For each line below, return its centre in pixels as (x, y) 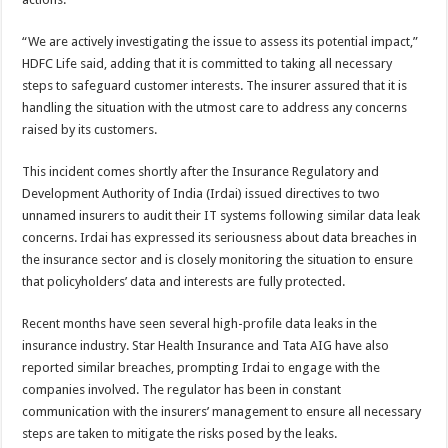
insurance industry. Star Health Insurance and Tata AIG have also (206, 345)
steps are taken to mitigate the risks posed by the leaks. (180, 433)
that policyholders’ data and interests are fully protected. (184, 281)
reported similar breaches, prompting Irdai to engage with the (201, 367)
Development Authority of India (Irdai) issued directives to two (201, 193)
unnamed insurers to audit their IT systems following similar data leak (221, 215)
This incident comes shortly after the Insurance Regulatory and (201, 171)
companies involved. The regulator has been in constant (182, 389)
